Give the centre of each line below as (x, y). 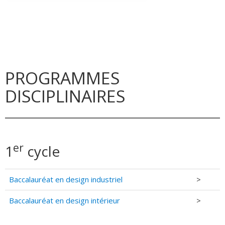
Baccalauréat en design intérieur (65, 201)
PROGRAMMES (62, 78)
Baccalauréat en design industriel (66, 180)
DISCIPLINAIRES (65, 96)
